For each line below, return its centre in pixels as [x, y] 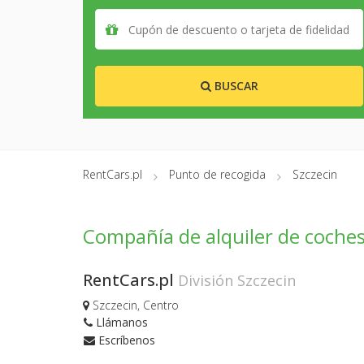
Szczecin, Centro [134, 305]
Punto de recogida [217, 175]
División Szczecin [237, 280]
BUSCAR [234, 86]
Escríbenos [125, 340]
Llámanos [120, 322]
